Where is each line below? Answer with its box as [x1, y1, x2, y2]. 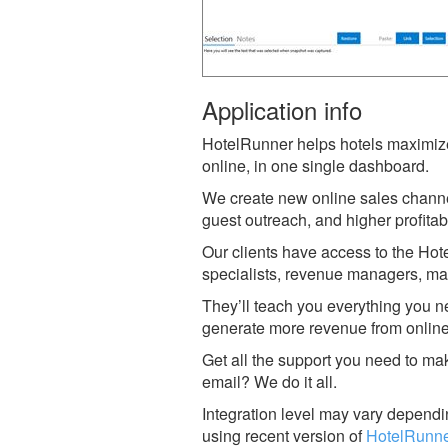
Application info [202, 91, 362, 127]
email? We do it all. [202, 369, 337, 393]
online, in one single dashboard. [202, 153, 429, 177]
